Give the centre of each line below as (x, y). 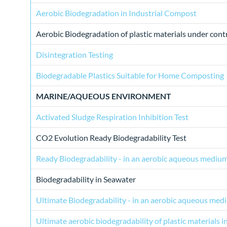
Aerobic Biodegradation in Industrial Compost (116, 13)
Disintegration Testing (74, 55)
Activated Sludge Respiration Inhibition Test (112, 117)
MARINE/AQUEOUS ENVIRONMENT (104, 96)
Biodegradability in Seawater (86, 179)
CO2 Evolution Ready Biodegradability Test (111, 138)
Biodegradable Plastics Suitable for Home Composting (130, 75)
